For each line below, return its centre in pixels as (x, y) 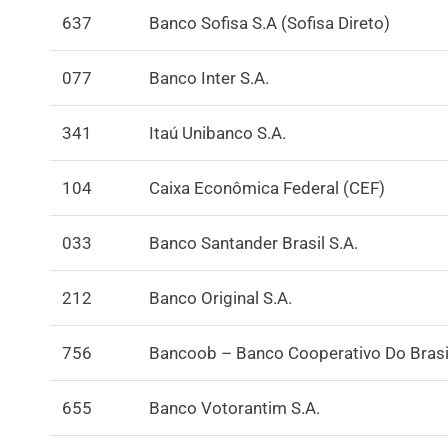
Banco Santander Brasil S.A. (253, 242)
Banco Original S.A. (220, 297)
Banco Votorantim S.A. (234, 407)
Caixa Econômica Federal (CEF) (267, 187)
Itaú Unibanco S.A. (217, 132)
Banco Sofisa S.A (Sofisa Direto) (269, 22)
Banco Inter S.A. (209, 77)
